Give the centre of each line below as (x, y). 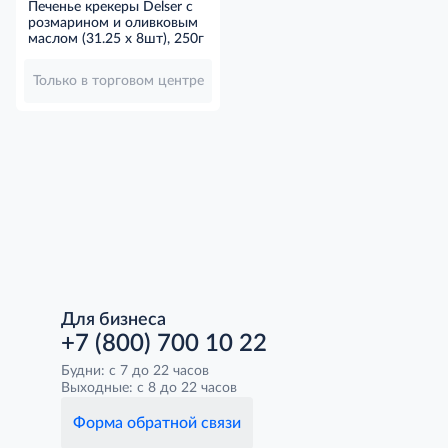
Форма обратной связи (157, 423)
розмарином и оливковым (113, 23)
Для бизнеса (113, 320)
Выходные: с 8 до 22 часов (149, 388)
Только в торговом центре (118, 81)
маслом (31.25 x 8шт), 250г (116, 39)
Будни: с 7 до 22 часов (135, 371)
